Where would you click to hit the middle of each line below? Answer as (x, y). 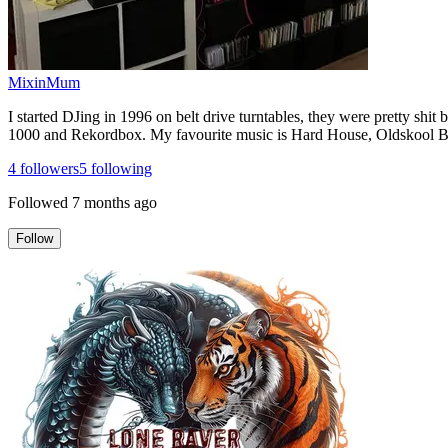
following (119, 168)
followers (47, 168)
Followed (38, 202)
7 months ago (114, 202)
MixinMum (44, 82)
